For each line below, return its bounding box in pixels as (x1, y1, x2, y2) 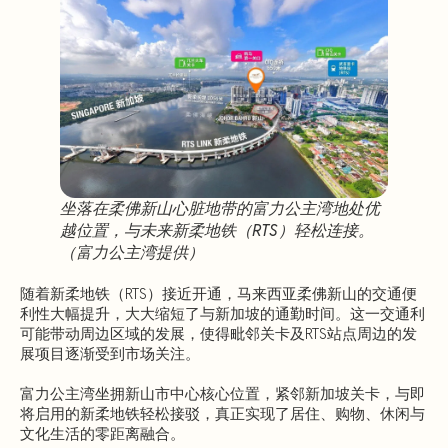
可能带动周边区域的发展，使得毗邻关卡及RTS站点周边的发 (20, 323, 417, 343)
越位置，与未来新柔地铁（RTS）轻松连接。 (60, 219, 374, 241)
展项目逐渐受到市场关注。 (20, 343, 200, 363)
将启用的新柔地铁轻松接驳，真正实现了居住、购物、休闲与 (20, 403, 425, 423)
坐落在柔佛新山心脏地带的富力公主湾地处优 (60, 197, 380, 219)
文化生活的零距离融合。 (20, 423, 185, 443)
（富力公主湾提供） (60, 241, 204, 263)
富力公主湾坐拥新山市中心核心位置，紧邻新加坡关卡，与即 (20, 383, 425, 403)
